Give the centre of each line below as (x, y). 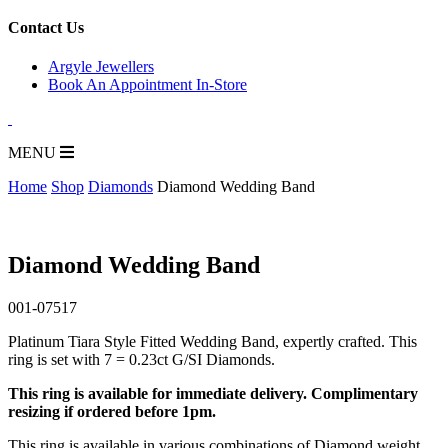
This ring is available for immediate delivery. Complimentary (213, 394)
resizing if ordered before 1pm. (112, 412)
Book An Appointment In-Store (147, 85)
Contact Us (46, 28)
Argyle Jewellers (101, 67)
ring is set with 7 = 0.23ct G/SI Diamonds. (141, 360)
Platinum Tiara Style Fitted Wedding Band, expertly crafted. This (212, 342)
